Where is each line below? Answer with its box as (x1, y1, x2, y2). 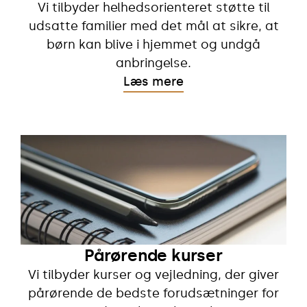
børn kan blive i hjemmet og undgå (47, 36, 260, 52)
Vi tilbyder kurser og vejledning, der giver (28, 267, 279, 282)
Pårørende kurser (84, 245, 223, 265)
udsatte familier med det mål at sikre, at (28, 18, 279, 34)
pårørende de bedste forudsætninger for (28, 285, 279, 301)
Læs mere (123, 73, 184, 89)
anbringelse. (116, 55, 191, 71)
